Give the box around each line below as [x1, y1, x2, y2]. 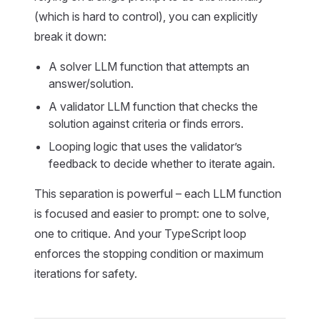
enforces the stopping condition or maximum [34, 246, 264, 261]
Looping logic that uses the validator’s [49, 139, 242, 154]
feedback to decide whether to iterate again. [49, 156, 275, 171]
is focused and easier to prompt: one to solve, [34, 206, 269, 221]
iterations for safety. [34, 266, 137, 281]
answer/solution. [49, 76, 134, 91]
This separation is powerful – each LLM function [34, 186, 281, 201]
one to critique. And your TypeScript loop [34, 226, 246, 241]
